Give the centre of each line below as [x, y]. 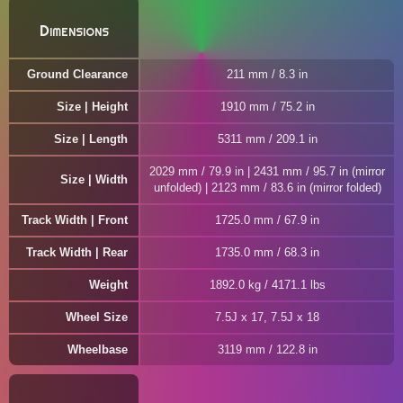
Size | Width [94, 179]
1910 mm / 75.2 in [267, 107]
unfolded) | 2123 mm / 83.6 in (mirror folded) [267, 188]
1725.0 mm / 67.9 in [267, 220]
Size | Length [91, 139]
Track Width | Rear [77, 252]
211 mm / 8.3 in [267, 74]
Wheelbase [98, 349]
